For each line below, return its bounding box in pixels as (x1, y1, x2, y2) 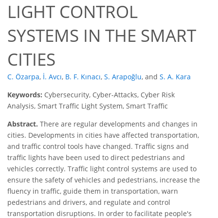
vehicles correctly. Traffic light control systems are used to (7, 164, 197, 174)
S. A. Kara (160, 72, 191, 82)
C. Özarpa (7, 72, 39, 82)
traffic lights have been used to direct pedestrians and (7, 153, 185, 163)
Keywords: (7, 90, 44, 100)
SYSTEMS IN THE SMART (7, 24, 196, 47)
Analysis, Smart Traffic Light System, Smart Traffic (7, 101, 168, 111)
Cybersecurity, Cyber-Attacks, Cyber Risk (44, 90, 175, 100)
